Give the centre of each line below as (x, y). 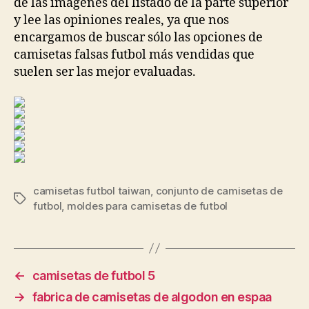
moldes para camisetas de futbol (147, 206)
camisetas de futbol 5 (93, 275)
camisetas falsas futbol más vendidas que (134, 55)
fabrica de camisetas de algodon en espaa (152, 297)
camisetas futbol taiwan (92, 190)
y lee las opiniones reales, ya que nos (121, 20)
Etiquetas (37, 199)
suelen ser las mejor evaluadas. (105, 72)
